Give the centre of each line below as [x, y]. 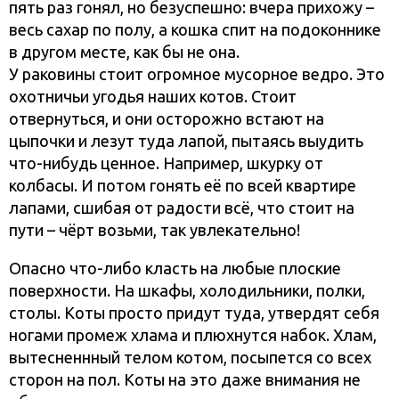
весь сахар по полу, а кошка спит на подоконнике [195, 30]
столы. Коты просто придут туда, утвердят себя [194, 313]
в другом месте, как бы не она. [124, 52]
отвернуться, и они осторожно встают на [167, 119]
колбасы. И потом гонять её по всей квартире [183, 186]
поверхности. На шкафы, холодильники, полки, [187, 291]
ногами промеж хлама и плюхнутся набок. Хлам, [193, 335]
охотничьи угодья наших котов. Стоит [153, 97]
